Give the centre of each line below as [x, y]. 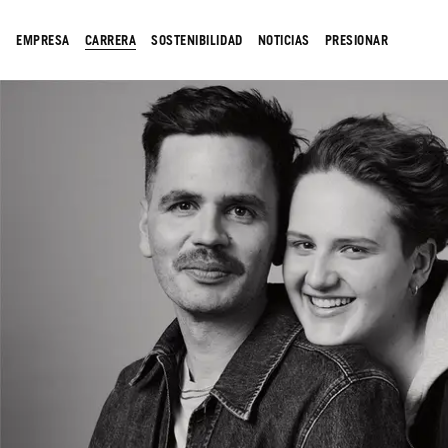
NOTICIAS [283, 40]
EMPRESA [43, 40]
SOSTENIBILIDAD [197, 40]
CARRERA [110, 40]
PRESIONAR [356, 40]
